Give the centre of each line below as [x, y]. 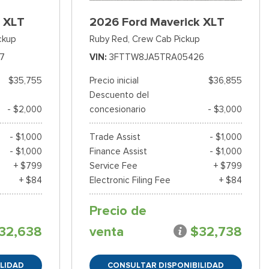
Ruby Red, [109, 39]
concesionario [117, 110]
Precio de [118, 211]
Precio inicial [114, 81]
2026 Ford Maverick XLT [157, 22]
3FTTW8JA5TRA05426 [156, 57]
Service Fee [113, 166]
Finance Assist [118, 152]
